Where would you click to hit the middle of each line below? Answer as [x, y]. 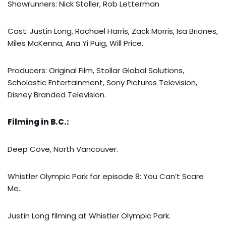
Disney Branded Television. [57, 94]
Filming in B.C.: [38, 122]
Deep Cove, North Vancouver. [63, 149]
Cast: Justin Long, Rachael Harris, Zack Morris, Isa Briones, [113, 31]
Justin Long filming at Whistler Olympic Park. [89, 215]
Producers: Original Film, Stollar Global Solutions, [96, 70]
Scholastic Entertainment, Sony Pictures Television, [102, 82]
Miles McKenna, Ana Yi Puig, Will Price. [75, 43]
